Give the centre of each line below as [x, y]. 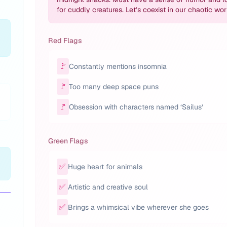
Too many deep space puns [114, 87]
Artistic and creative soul [108, 187]
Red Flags [65, 41]
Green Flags [68, 141]
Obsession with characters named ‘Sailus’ [136, 107]
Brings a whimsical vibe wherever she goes [138, 207]
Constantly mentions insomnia [118, 66]
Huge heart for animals [105, 167]
